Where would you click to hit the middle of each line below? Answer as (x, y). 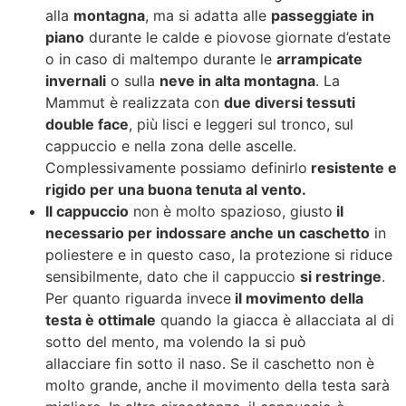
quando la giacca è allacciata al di (275, 319)
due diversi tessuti (290, 102)
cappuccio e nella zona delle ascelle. (171, 145)
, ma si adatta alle (208, 15)
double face (87, 124)
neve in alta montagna (237, 80)
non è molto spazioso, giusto (231, 211)
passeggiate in (323, 15)
